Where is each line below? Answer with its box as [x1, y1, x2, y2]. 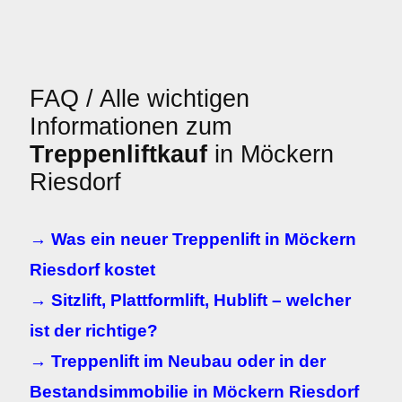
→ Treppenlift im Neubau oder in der [30, 352, 326, 371]
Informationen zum [30, 113, 232, 140]
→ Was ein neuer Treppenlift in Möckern [30, 230, 356, 249]
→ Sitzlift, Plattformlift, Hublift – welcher [30, 291, 351, 310]
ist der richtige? [30, 321, 158, 340]
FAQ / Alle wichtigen [30, 85, 249, 112]
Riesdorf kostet [30, 260, 155, 279]
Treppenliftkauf [30, 141, 207, 168]
